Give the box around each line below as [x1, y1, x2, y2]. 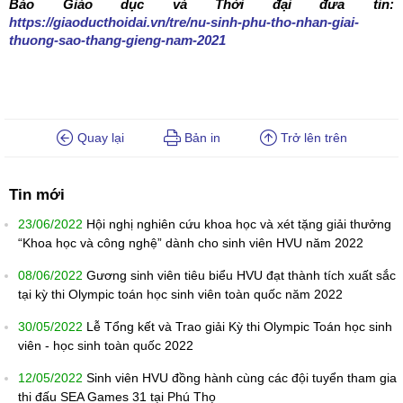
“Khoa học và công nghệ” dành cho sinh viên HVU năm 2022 [18, 236, 363, 251]
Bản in [180, 130, 220, 146]
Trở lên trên [276, 130, 347, 146]
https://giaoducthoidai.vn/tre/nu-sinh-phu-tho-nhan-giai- [9, 14, 359, 31]
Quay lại [73, 130, 124, 146]
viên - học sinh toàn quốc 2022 [18, 338, 193, 354]
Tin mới [9, 186, 65, 204]
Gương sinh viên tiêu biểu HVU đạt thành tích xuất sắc [86, 268, 396, 283]
